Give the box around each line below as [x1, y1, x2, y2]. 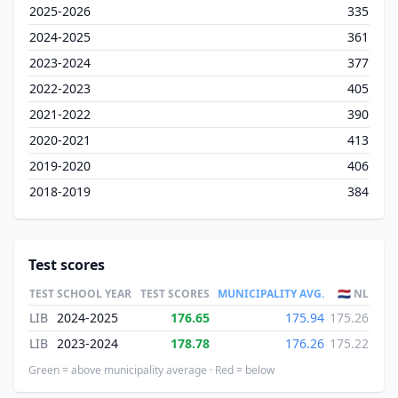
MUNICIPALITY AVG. [218, 286, 324, 301]
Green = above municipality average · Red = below [28, 362, 275, 378]
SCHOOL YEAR [57, 286, 131, 301]
